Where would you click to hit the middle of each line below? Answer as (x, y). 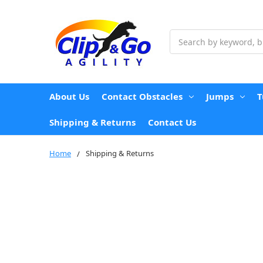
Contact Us (172, 122)
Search (183, 36)
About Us (69, 96)
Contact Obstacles (142, 96)
